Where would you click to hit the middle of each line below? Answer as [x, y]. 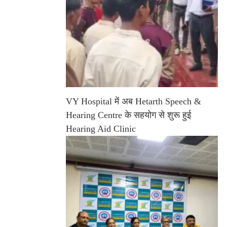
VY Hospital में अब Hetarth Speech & [134, 102]
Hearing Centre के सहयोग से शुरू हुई [128, 115]
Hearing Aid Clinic [101, 129]
